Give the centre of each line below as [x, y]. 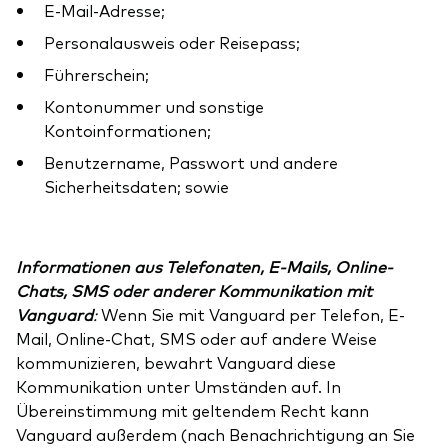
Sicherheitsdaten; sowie [136, 186]
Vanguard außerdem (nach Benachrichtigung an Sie [215, 434]
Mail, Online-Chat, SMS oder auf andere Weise [196, 338]
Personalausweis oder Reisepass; [172, 42]
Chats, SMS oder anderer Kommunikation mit [194, 290]
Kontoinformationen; [127, 130]
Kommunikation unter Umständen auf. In [178, 386]
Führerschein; [96, 74]
